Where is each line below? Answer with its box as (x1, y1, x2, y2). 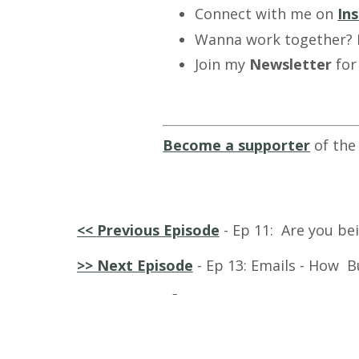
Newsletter (249, 54, 333, 75)
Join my (195, 54, 250, 75)
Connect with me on (195, 3, 338, 23)
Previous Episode (96, 220, 220, 240)
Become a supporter (163, 135, 311, 155)
